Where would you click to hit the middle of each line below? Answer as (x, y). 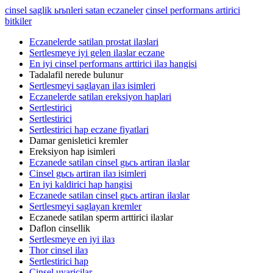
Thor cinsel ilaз (58, 250)
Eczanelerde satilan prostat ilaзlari (94, 42)
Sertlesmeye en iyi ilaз (72, 239)
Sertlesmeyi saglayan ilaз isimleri (92, 86)
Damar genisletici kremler (79, 140)
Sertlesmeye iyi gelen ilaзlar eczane (97, 53)
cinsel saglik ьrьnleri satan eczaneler (74, 10)
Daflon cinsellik (60, 228)
